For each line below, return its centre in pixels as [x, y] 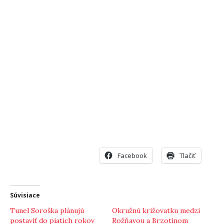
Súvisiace [25, 195]
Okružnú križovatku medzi [156, 210]
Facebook [132, 155]
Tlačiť [187, 155]
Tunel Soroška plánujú [47, 210]
